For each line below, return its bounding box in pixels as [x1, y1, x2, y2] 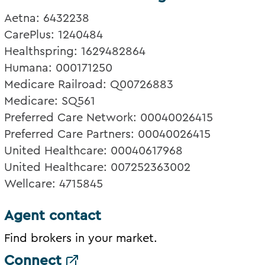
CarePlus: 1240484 [4, 29, 104, 41]
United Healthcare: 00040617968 [4, 145, 183, 157]
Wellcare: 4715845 [4, 178, 104, 190]
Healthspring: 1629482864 [4, 46, 146, 58]
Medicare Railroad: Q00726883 [4, 79, 174, 91]
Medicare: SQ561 [4, 95, 96, 108]
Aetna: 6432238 [4, 12, 90, 25]
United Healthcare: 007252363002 [4, 161, 191, 174]
